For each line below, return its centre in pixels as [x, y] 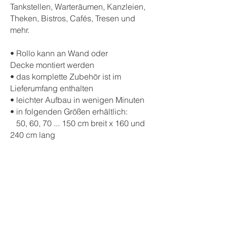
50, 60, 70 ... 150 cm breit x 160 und [78, 123]
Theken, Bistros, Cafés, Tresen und [73, 18]
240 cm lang [33, 135]
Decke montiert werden [52, 65]
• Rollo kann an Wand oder [59, 53]
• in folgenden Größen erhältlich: [70, 111]
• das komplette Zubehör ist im [66, 77]
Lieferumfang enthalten [52, 88]
